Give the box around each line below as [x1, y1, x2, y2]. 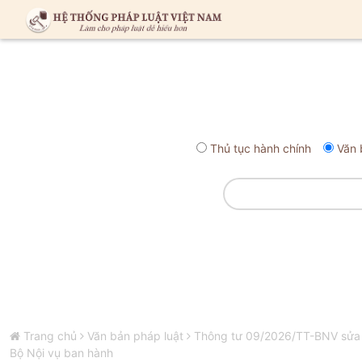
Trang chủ [23, 329, 77, 343]
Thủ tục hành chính [210, 141, 311, 155]
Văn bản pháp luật [87, 329, 183, 343]
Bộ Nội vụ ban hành [10, 346, 113, 360]
